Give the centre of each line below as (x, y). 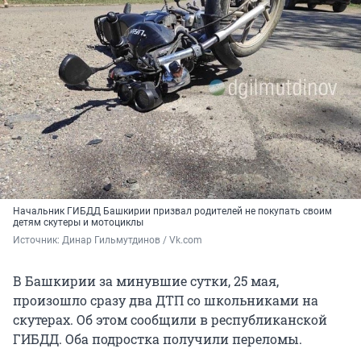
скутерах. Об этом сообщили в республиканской (170, 319)
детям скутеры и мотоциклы (78, 222)
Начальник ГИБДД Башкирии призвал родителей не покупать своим (172, 211)
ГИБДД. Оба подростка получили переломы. (158, 338)
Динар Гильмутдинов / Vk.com (132, 240)
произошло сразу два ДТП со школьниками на (166, 300)
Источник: (37, 240)
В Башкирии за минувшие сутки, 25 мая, (146, 280)
